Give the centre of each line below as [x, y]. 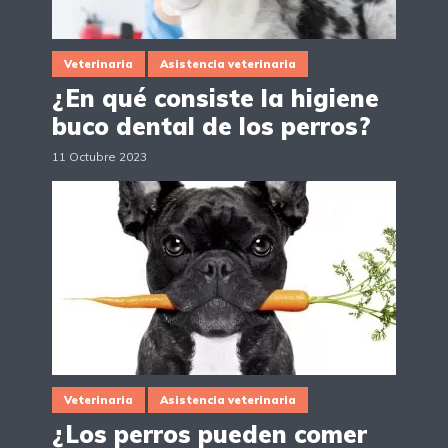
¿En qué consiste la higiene [215, 98]
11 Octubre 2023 [99, 157]
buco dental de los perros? [211, 126]
